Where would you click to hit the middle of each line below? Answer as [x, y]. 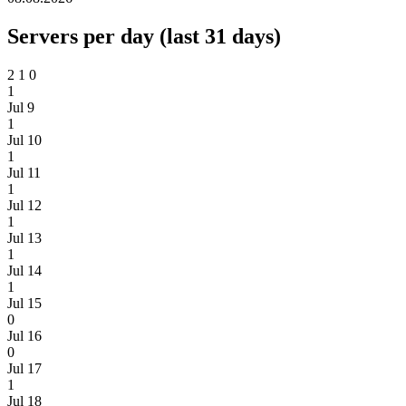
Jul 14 [24, 271]
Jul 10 [24, 140]
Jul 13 [24, 238]
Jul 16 [24, 336]
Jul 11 [24, 173]
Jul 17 [24, 369]
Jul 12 [24, 206]
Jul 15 [24, 304]
